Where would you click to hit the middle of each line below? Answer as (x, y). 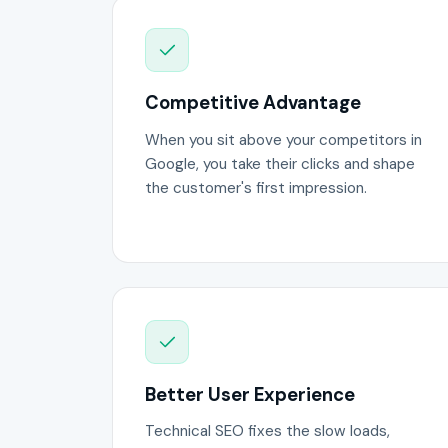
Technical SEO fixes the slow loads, (267, 431)
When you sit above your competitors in (283, 139)
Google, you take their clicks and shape (280, 163)
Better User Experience (250, 394)
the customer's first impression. (256, 187)
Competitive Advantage (253, 103)
